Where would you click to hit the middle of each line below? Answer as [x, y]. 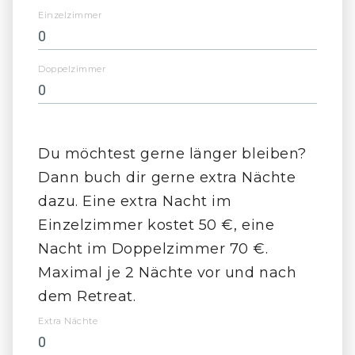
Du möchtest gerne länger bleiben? [172, 154]
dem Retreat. [87, 297]
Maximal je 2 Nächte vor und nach [168, 273]
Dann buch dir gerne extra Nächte [167, 178]
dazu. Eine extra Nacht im [135, 202]
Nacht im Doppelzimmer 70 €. [153, 249]
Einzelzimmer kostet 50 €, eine [157, 225]
